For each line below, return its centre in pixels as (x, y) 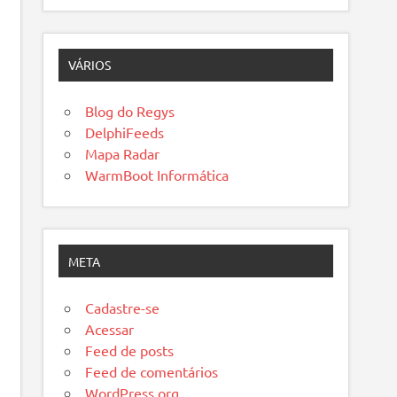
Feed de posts (130, 350)
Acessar (110, 328)
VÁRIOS (90, 65)
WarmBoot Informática (157, 175)
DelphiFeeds (125, 132)
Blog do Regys (130, 111)
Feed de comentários (152, 371)
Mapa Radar (123, 154)
